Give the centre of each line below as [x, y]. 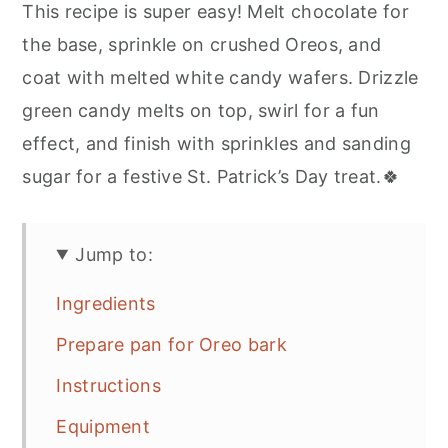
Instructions [108, 385]
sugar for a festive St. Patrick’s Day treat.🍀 [211, 176]
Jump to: [114, 254]
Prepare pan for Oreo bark [171, 344]
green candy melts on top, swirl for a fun [201, 110]
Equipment [103, 426]
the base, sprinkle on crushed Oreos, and [202, 44]
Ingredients [106, 303]
